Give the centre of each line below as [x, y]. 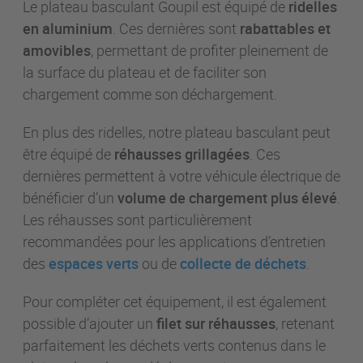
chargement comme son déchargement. [150, 94]
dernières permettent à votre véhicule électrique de [181, 175]
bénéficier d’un [70, 197]
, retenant [305, 323]
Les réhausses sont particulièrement [137, 219]
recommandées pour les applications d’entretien [174, 241]
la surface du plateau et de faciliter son [145, 72]
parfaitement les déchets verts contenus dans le [174, 345]
